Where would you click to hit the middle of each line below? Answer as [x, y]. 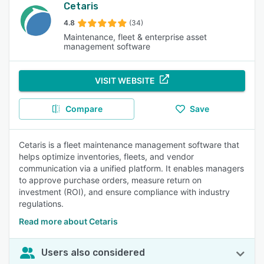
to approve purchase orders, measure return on [110, 180]
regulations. [41, 204]
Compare [84, 109]
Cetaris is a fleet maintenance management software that [129, 145]
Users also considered [93, 253]
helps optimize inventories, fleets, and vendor [106, 156]
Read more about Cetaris [68, 221]
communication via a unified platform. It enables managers [131, 168]
